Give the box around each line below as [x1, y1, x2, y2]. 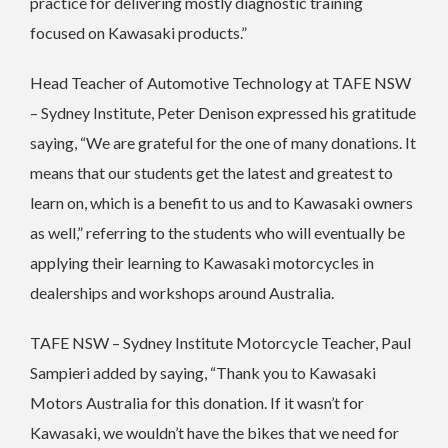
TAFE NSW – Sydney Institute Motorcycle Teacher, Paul [30, 332, 411, 352]
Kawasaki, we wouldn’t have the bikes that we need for [30, 422, 399, 442]
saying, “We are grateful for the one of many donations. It [30, 132, 416, 152]
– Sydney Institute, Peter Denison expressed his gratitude [30, 102, 416, 122]
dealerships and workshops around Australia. [30, 282, 334, 302]
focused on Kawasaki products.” [30, 22, 247, 42]
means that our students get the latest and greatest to [30, 162, 393, 182]
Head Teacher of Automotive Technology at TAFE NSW [30, 72, 411, 92]
